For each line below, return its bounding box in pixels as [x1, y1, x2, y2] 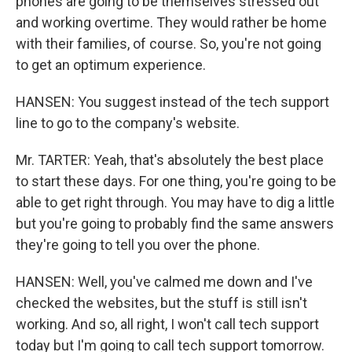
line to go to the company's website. [16, 115, 240, 131]
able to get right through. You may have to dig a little [16, 194, 335, 211]
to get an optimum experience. [16, 57, 206, 73]
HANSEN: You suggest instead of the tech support [16, 93, 329, 110]
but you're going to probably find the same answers [16, 215, 334, 232]
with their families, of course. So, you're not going [16, 35, 321, 52]
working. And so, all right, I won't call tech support [16, 316, 319, 332]
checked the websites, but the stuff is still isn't [16, 295, 307, 311]
